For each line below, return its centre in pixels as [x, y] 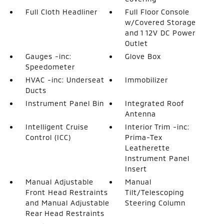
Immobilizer [147, 79]
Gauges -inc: [48, 56]
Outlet [137, 43]
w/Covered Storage [161, 22]
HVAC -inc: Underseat [65, 79]
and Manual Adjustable [67, 202]
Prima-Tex [144, 137]
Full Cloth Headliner [61, 11]
